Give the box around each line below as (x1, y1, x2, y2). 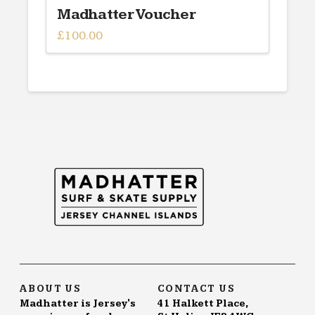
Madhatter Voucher (57, 6, 195, 23)
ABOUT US (20, 283, 82, 295)
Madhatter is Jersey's (20, 297, 136, 309)
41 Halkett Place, (157, 297, 248, 309)
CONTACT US (157, 283, 235, 295)
